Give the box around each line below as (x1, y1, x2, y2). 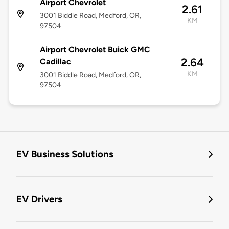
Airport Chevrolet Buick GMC (39, 44, 150, 55)
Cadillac (39, 57, 71, 67)
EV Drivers (16, 193, 62, 205)
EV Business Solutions (16, 148, 113, 161)
